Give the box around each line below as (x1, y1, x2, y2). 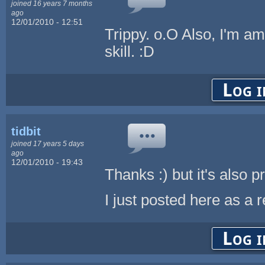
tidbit (11, 124, 41, 138)
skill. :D (105, 43, 155, 60)
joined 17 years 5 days (11, 139, 85, 147)
